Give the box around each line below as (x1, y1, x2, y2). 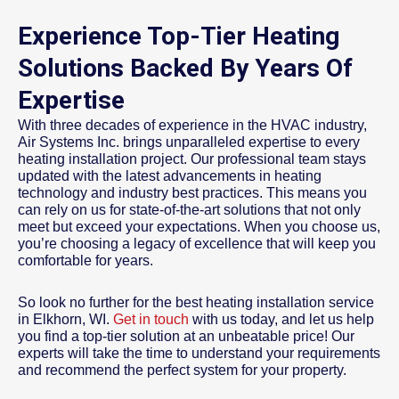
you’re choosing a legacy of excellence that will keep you (18, 235, 376, 251)
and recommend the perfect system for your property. (18, 362, 346, 378)
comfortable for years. (18, 252, 153, 268)
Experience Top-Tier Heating (18, 20, 339, 51)
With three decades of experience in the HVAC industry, (18, 117, 367, 133)
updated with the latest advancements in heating (18, 167, 322, 183)
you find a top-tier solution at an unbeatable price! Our (18, 328, 354, 344)
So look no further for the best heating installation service (18, 294, 374, 310)
